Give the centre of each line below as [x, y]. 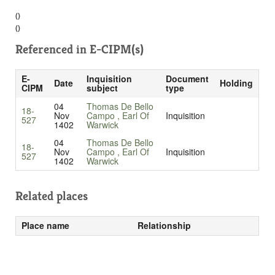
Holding [236, 83]
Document [187, 79]
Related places [52, 196]
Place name [45, 226]
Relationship [164, 226]
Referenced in [52, 50]
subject [102, 88]
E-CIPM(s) [117, 50]
